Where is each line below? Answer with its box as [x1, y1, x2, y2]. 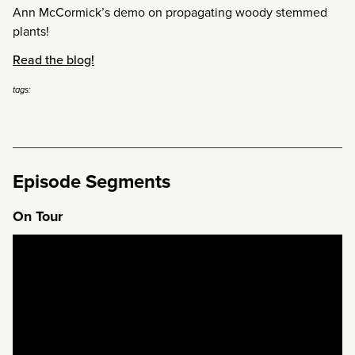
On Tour [13, 206, 63, 227]
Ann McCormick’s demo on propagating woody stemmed [13, 2, 327, 21]
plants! [13, 21, 49, 40]
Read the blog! [13, 51, 94, 69]
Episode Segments [13, 167, 170, 196]
